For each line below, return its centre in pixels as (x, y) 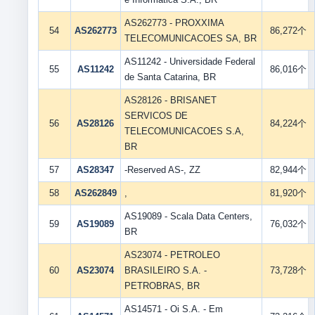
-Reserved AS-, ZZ (162, 170)
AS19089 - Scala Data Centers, (188, 216)
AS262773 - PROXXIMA (174, 23)
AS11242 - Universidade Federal (189, 62)
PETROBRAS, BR (162, 286)
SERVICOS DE (156, 116)
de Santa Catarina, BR (170, 77)
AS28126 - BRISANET (170, 100)
